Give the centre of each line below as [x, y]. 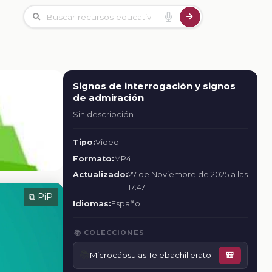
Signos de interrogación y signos [154, 86]
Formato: [93, 158]
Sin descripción [103, 114]
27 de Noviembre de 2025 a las [188, 175]
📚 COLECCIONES [109, 232]
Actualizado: [100, 175]
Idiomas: [92, 203]
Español [127, 203]
